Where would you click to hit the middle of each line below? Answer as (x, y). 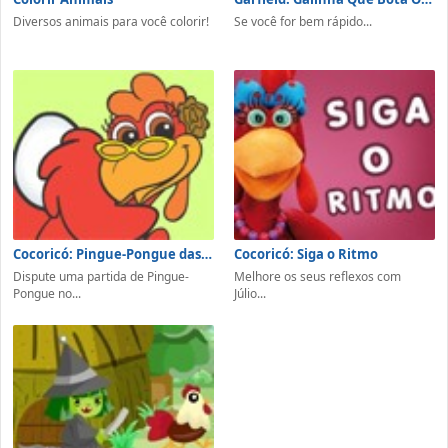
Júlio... (250, 293)
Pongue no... (47, 293)
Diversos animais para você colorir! (111, 22)
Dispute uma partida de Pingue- (101, 276)
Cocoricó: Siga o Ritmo (306, 253)
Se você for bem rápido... (303, 22)
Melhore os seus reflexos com (317, 276)
